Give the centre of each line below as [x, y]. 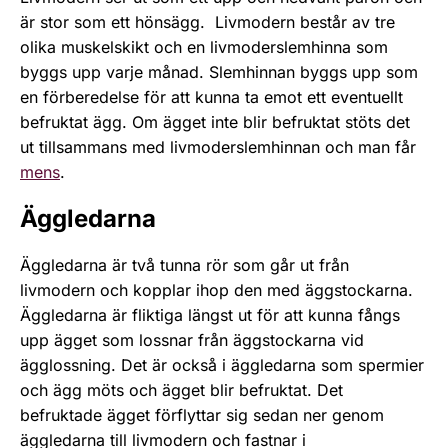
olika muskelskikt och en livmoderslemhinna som [204, 47]
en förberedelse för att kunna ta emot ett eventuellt [211, 97]
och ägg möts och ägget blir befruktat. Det [181, 389]
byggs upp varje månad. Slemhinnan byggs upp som [219, 72]
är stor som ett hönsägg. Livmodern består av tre [207, 22]
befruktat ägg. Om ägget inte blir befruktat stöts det [215, 122]
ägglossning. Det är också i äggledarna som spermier [222, 364]
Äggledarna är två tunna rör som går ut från [184, 264]
